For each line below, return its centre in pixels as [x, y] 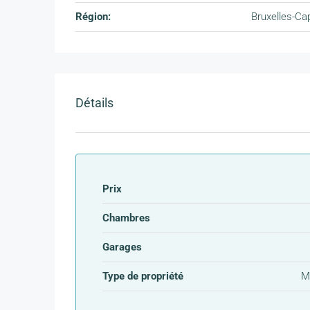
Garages [122, 247]
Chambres [126, 218]
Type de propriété [143, 276]
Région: [93, 17]
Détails [94, 103]
